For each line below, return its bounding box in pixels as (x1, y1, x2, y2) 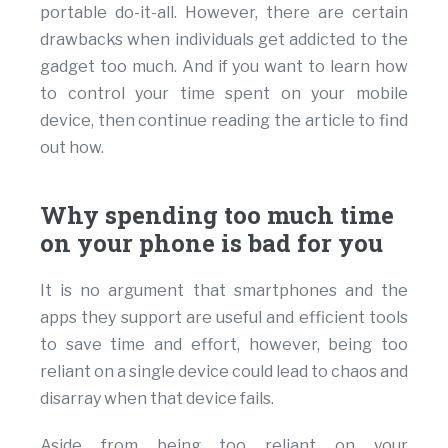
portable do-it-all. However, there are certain (40, 3, 408, 23)
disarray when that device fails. (40, 389, 274, 409)
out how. (40, 138, 104, 158)
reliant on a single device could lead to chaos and (40, 362, 408, 382)
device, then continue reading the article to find (40, 111, 408, 131)
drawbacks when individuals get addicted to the (40, 30, 408, 50)
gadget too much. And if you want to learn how (40, 57, 408, 77)
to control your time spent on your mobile (40, 84, 408, 104)
